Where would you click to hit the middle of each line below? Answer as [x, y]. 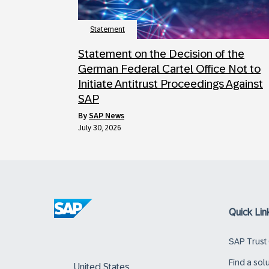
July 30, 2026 [100, 128]
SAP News [107, 116]
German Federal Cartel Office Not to [169, 68]
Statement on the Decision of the [161, 53]
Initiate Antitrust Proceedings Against [171, 83]
